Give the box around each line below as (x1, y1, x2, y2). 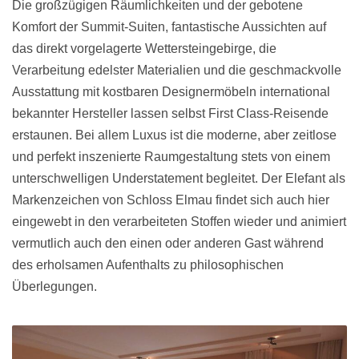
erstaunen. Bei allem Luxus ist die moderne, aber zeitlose (12, 127, 337, 142)
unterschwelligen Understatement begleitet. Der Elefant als (12, 171, 345, 185)
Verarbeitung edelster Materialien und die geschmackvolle (12, 63, 341, 77)
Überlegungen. (12, 279, 97, 293)
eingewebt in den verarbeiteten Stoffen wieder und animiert (12, 214, 346, 228)
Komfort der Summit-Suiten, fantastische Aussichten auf (12, 19, 326, 34)
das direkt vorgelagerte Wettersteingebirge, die (12, 41, 276, 55)
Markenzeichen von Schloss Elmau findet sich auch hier (12, 192, 329, 207)
